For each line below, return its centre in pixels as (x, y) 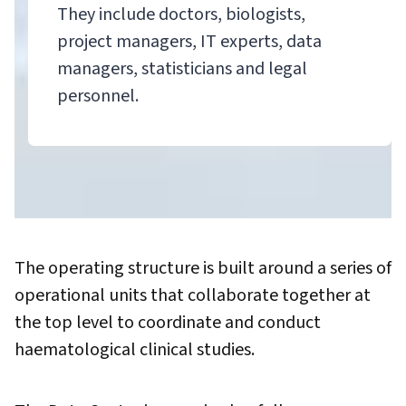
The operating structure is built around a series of (203, 268)
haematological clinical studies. (136, 349)
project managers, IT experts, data (189, 41)
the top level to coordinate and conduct (168, 322)
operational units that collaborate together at (193, 295)
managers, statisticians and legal (182, 68)
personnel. (98, 96)
